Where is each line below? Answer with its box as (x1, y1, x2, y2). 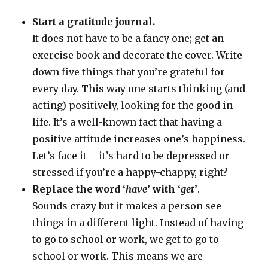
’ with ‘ (147, 183, 181, 196)
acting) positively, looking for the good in (32, 99, 233, 112)
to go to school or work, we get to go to (32, 233, 220, 246)
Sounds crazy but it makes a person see (32, 200, 222, 212)
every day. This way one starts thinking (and (32, 83, 246, 95)
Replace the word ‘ (32, 183, 126, 196)
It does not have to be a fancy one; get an (32, 32, 224, 45)
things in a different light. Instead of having (32, 217, 244, 229)
